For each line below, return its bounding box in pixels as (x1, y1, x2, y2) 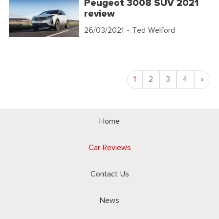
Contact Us (90, 170, 129, 179)
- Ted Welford (124, 26, 175, 35)
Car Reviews (88, 143, 131, 153)
